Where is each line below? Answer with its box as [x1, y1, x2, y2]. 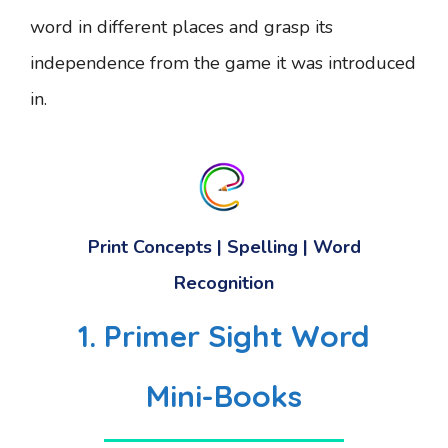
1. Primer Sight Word [78, 317, 370, 355]
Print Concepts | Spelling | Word [87, 235, 361, 259]
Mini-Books [146, 377, 302, 415]
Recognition [174, 271, 274, 295]
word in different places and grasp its [30, 15, 333, 39]
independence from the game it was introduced [30, 51, 416, 75]
